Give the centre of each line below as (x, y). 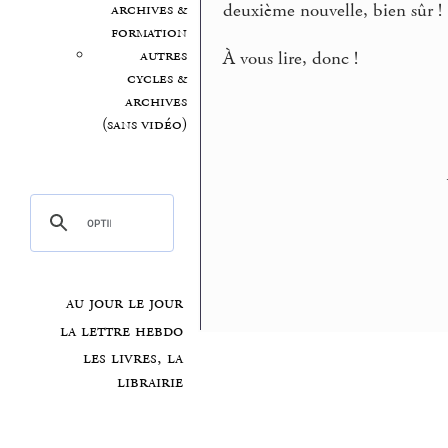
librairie (150, 382)
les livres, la (133, 358)
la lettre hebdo (122, 330)
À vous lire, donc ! (291, 58)
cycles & (156, 78)
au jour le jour (125, 303)
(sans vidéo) (144, 124)
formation (148, 32)
